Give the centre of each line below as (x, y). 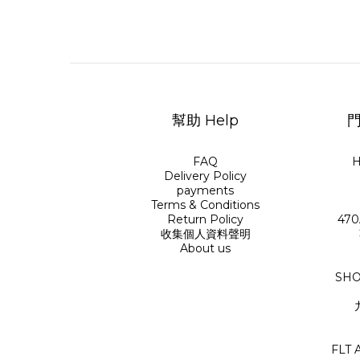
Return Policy (206, 219)
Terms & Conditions (206, 205)
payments (206, 190)
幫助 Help (206, 121)
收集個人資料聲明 (205, 234)
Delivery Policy (206, 176)
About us (206, 248)
